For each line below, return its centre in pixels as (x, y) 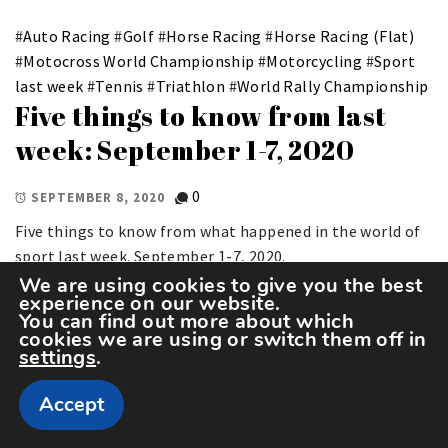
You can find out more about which (187, 321)
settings (58, 357)
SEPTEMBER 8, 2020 (98, 198)
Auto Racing (67, 35)
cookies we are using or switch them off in (223, 339)
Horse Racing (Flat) (344, 35)
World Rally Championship (333, 85)
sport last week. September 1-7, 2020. (150, 255)
